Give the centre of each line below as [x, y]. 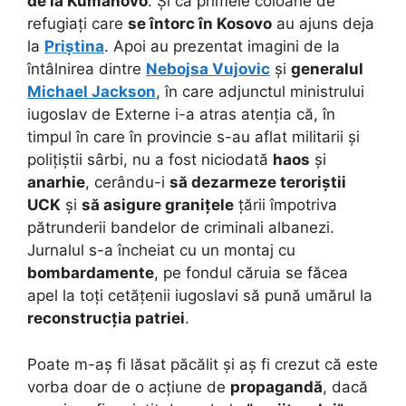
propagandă [276, 387]
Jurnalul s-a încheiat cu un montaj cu [161, 251]
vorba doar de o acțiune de [129, 387]
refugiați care [77, 24]
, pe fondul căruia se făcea [251, 273]
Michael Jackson [92, 92]
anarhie [56, 183]
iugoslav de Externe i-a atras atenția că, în [181, 115]
